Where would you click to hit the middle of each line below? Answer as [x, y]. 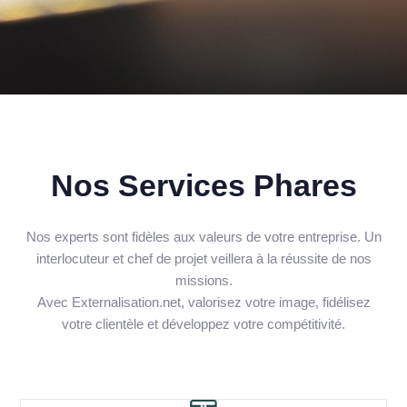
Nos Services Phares [203, 186]
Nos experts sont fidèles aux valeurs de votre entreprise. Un [203, 237]
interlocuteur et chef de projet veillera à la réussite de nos [203, 259]
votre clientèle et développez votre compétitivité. [203, 324]
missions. [203, 281]
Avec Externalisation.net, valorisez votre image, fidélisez [203, 303]
